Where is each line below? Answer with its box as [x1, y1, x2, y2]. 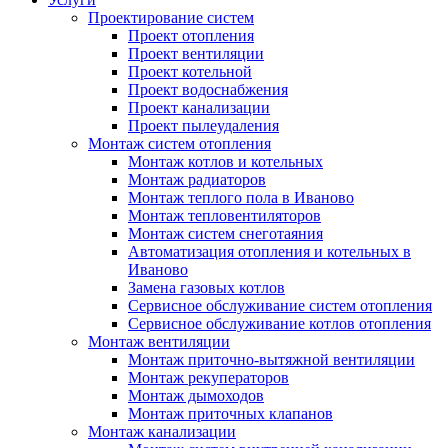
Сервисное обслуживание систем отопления [128, 297, 432, 315]
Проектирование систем [88, 9, 254, 27]
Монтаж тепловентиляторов [128, 207, 321, 225]
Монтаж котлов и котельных [128, 153, 323, 171]
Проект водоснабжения [128, 81, 288, 99]
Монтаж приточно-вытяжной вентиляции [128, 351, 415, 369]
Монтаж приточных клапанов [128, 405, 333, 423]
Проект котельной [128, 63, 252, 81]
